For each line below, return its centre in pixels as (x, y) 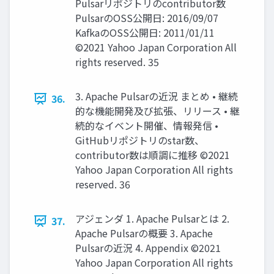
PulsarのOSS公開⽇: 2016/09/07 (147, 18)
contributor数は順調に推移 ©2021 (153, 155)
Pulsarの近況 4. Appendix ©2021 (148, 248)
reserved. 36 (103, 184)
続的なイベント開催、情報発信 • (147, 126)
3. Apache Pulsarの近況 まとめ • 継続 (157, 96)
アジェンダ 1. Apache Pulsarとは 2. (152, 219)
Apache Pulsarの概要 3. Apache (144, 233)
